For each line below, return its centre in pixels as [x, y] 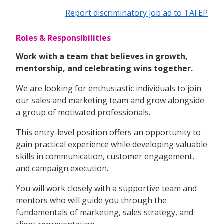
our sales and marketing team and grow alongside [110, 100]
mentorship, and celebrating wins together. [104, 68]
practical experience [72, 144]
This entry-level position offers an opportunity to [108, 132]
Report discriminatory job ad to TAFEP [137, 13]
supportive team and [158, 188]
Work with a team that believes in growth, [102, 56]
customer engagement [150, 156]
